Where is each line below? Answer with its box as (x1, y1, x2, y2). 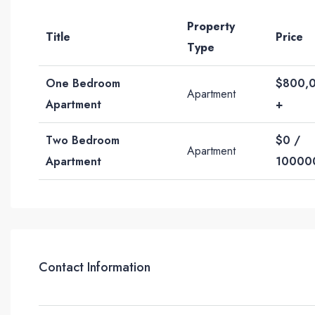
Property (187, 18, 235, 34)
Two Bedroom (46, 132, 120, 148)
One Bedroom (46, 75, 120, 91)
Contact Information (39, 257, 150, 276)
